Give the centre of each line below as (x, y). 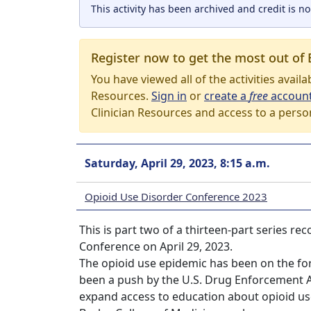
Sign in (169, 96)
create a (227, 96)
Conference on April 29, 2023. (156, 246)
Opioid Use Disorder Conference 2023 (176, 196)
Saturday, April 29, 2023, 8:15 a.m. (177, 163)
